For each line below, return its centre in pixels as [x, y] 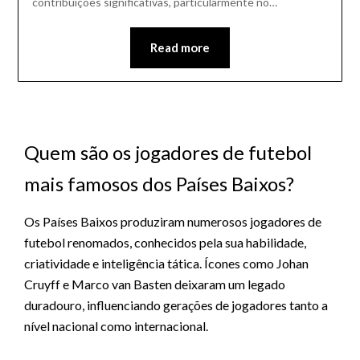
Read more [180, 48]
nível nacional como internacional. [117, 326]
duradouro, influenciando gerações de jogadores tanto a [176, 305]
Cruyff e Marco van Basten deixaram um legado [155, 284]
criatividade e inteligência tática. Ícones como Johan [167, 264]
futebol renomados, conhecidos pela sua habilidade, [166, 243]
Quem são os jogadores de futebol [168, 153]
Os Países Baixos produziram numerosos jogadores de [173, 222]
